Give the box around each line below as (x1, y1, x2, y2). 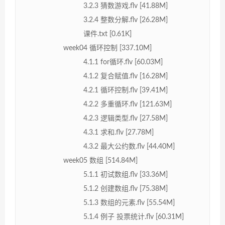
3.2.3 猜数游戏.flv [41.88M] (83, 2, 168, 10)
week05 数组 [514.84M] (63, 157, 138, 164)
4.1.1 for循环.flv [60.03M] (83, 58, 163, 66)
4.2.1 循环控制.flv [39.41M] (83, 86, 168, 94)
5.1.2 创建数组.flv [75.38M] (83, 185, 168, 192)
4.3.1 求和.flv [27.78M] (83, 129, 154, 136)
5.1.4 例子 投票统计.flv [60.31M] (83, 213, 184, 220)
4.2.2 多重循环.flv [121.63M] (83, 100, 172, 108)
